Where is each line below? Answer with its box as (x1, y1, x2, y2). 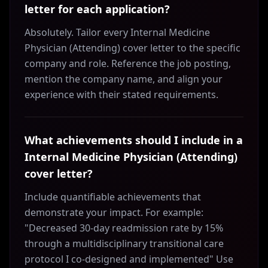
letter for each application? (25, 2, 170, 16)
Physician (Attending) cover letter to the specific (25, 41, 240, 54)
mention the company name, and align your (25, 72, 223, 86)
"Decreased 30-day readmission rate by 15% (25, 221, 223, 234)
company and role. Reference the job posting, (25, 57, 231, 70)
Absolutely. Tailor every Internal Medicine (25, 26, 210, 39)
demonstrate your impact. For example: (25, 206, 203, 219)
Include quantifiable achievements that (25, 190, 201, 203)
